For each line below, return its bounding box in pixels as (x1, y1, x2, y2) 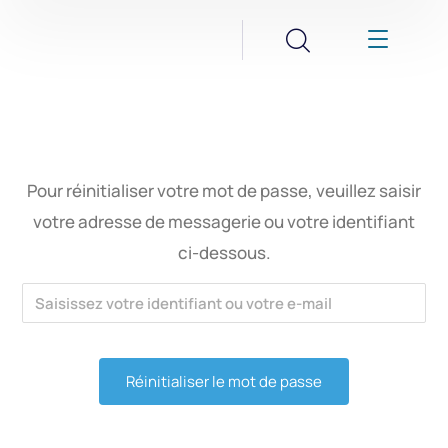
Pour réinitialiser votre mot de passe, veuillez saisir (27, 179, 421, 202)
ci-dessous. (177, 241, 271, 264)
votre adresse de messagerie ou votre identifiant (33, 210, 415, 233)
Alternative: (22, 413, 107, 434)
